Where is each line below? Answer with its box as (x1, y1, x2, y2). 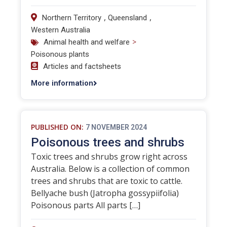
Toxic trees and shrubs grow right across (31, 151, 187, 162)
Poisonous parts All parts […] (31, 200, 140, 211)
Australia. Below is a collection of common (31, 163, 190, 174)
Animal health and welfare (44, 37, 130, 47)
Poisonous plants (31, 50, 89, 59)
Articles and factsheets (43, 62, 121, 71)
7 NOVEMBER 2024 (86, 123, 147, 131)
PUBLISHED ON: (31, 122, 84, 132)
